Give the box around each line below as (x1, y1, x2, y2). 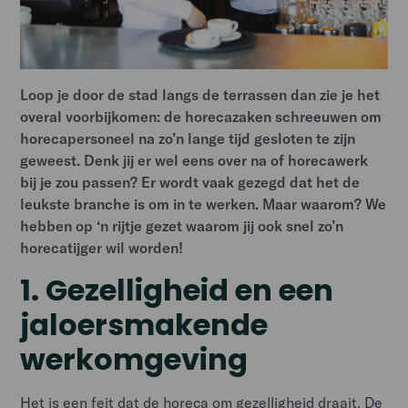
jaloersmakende (20, 303, 269, 345)
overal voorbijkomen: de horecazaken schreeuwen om (20, 107, 382, 126)
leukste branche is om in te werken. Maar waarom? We (20, 194, 387, 213)
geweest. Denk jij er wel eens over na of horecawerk (20, 150, 369, 169)
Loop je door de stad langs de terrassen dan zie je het (20, 85, 381, 104)
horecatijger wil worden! (20, 238, 184, 257)
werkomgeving (20, 338, 249, 380)
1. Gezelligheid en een (20, 269, 334, 311)
